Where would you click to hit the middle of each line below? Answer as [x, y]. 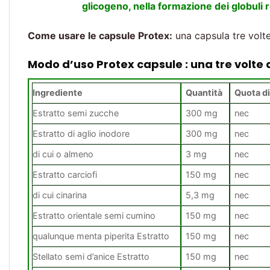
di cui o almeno [63, 154]
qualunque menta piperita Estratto [101, 236]
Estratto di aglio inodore [81, 134]
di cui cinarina [60, 195]
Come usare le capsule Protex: [100, 36]
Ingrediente [58, 93]
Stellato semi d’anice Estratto [91, 257]
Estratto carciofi [65, 175]
